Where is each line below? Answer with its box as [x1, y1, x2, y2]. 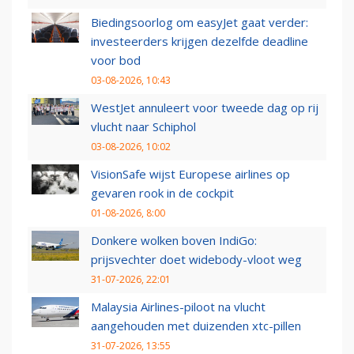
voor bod [91, 52, 141, 69]
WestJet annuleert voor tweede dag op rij [91, 100, 318, 116]
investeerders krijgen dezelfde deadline [91, 33, 308, 50]
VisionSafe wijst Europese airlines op [91, 166, 290, 183]
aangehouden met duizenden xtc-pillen [91, 318, 301, 334]
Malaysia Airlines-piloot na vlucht [91, 299, 265, 315]
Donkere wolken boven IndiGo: [91, 232, 257, 249]
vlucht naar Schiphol [91, 119, 196, 135]
